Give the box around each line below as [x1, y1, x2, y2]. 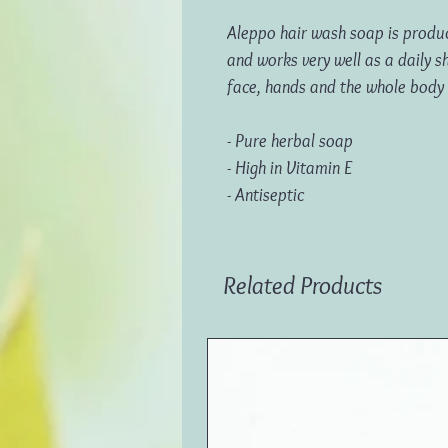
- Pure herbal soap [227, 129, 353, 152]
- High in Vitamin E [227, 156, 352, 179]
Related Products [223, 269, 382, 300]
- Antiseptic [227, 183, 304, 206]
